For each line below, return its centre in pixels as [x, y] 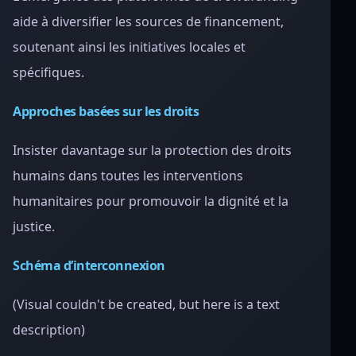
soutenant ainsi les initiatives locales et [129, 47]
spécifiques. [48, 72]
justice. [34, 226]
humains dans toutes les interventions [128, 176]
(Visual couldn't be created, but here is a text [146, 304]
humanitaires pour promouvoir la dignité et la [151, 201]
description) [49, 330]
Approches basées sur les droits [106, 111]
